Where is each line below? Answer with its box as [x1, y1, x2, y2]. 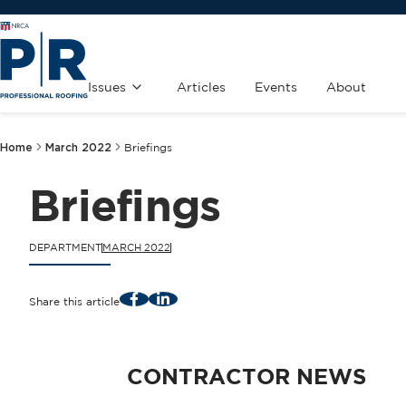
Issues [88, 80, 126, 94]
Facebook [132, 291, 188, 304]
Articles [177, 80, 226, 94]
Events [255, 80, 297, 94]
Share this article [29, 295, 120, 307]
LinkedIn [161, 291, 207, 304]
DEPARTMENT [29, 242, 101, 253]
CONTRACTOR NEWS [127, 363, 366, 390]
